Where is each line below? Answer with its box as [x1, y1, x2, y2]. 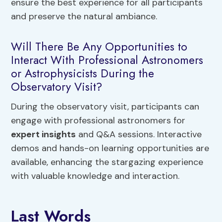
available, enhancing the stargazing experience [11, 156, 204, 168]
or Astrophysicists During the [11, 65, 155, 82]
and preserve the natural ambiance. [11, 10, 158, 22]
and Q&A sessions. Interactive [76, 128, 202, 140]
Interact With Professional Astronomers [11, 52, 204, 69]
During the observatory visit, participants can [11, 100, 200, 112]
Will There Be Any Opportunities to [11, 38, 188, 55]
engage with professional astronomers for [11, 114, 186, 126]
